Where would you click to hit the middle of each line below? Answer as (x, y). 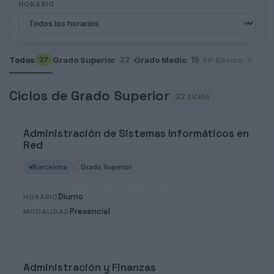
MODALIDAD (46, 212)
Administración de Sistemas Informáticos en (136, 133)
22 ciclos (193, 96)
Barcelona (50, 167)
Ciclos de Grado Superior (89, 95)
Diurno (71, 197)
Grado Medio (160, 60)
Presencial (90, 211)
